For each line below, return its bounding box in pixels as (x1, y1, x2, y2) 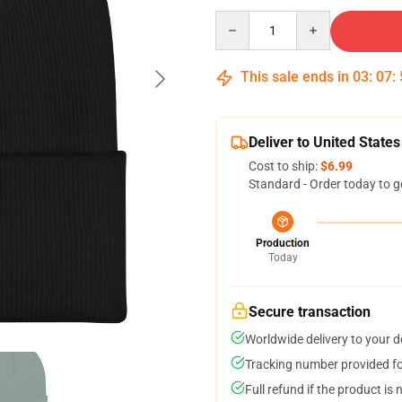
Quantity (214, 12, 264, 26)
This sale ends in (237, 68, 353, 85)
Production (256, 237, 310, 249)
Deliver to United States (249, 134, 400, 151)
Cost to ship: (249, 159, 320, 173)
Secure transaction (249, 303, 371, 320)
